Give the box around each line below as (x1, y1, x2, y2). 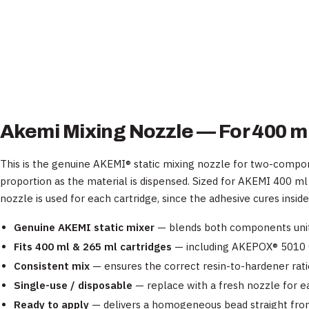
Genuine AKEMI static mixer (14, 221, 154, 235)
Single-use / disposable (14, 279, 132, 292)
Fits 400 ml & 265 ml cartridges (14, 240, 172, 254)
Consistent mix (14, 259, 90, 273)
